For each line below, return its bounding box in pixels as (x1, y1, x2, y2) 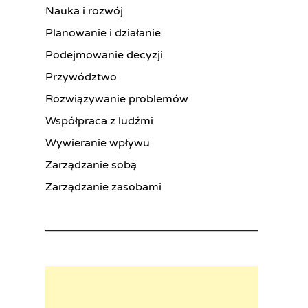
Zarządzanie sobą (45, 157, 137, 172)
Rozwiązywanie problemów (45, 91, 188, 106)
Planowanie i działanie (45, 25, 161, 40)
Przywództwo (45, 69, 117, 84)
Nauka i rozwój (45, 3, 123, 18)
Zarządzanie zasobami (45, 179, 162, 194)
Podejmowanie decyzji (45, 47, 163, 62)
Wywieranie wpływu (45, 135, 150, 150)
